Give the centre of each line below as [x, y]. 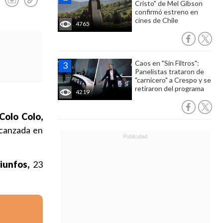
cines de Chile [157, 20]
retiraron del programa [169, 88]
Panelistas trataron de [169, 71]
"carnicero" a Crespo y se [173, 80]
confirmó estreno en [167, 12]
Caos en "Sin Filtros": [167, 63]
